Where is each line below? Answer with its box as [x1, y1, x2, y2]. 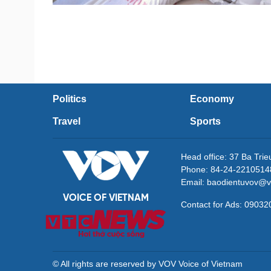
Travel [53, 116, 80, 126]
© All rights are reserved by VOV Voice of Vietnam [53, 259, 243, 269]
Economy [190, 93, 234, 104]
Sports [190, 116, 221, 126]
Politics [53, 93, 87, 104]
